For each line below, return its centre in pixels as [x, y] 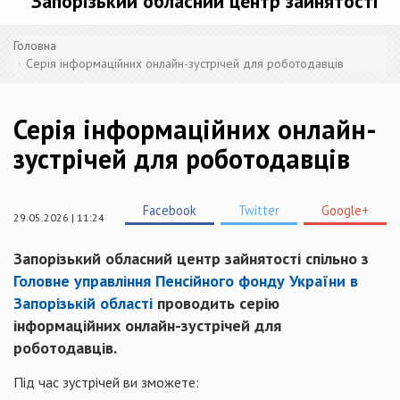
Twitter [259, 210]
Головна [35, 46]
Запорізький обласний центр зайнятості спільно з [191, 258]
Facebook [170, 210]
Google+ [345, 210]
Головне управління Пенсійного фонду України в [186, 281]
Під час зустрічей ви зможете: [106, 382]
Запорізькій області [83, 303]
